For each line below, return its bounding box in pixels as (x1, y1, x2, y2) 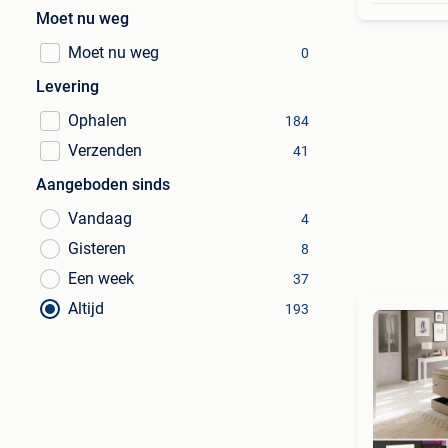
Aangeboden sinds (36, 175, 170, 194)
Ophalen (68, 111, 127, 130)
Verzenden (68, 141, 142, 160)
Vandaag (68, 209, 132, 228)
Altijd (68, 299, 104, 318)
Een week (68, 269, 134, 288)
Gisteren (68, 239, 126, 258)
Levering (36, 77, 99, 96)
